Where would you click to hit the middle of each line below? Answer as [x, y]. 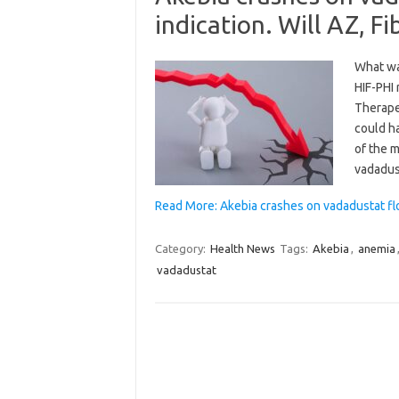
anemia [376, 248]
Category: [181, 248]
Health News [242, 248]
